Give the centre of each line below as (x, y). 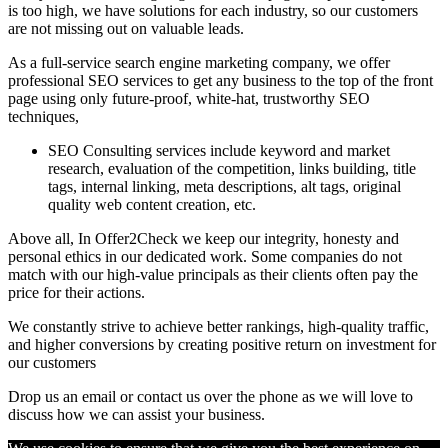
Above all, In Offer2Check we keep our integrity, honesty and (203, 238)
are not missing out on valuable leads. (126, 28)
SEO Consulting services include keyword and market (219, 150)
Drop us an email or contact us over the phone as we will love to (210, 396)
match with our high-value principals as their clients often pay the (213, 274)
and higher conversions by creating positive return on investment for (222, 344)
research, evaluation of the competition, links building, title (232, 168)
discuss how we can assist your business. (136, 414)
